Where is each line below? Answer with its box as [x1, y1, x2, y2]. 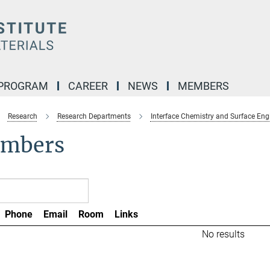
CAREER [68, 80, 108, 92]
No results [201, 228, 245, 240]
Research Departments [57, 112, 131, 121]
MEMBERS [178, 80, 229, 92]
